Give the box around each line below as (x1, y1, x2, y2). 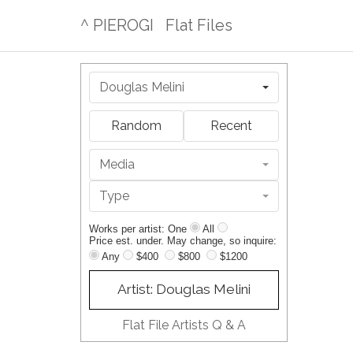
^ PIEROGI (80, 15, 154, 35)
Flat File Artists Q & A (121, 318, 246, 333)
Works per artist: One (89, 223, 190, 235)
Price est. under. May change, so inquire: (89, 235, 277, 247)
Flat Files (165, 15, 232, 35)
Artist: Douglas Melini (117, 281, 251, 297)
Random (111, 118, 162, 133)
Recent (210, 118, 252, 133)
